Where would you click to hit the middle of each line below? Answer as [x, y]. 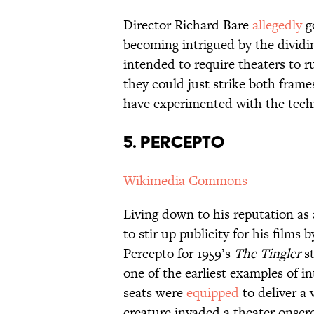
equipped [213, 293]
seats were [155, 293]
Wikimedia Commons [185, 181]
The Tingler [269, 254]
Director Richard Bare [188, 25]
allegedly [277, 25]
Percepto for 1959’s [179, 254]
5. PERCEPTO [174, 142]
